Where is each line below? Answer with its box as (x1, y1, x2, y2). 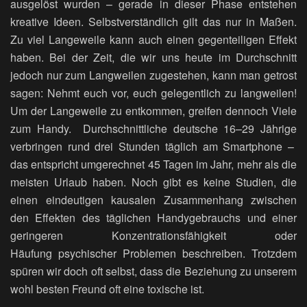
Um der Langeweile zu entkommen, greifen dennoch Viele (10, 103, 297, 119)
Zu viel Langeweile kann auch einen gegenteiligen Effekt (10, 32, 297, 48)
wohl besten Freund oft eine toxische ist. (10, 281, 204, 297)
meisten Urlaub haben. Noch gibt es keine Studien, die (10, 174, 297, 191)
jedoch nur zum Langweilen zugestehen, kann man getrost (10, 67, 297, 84)
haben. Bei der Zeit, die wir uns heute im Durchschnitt (10, 49, 297, 66)
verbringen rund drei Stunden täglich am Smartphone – (10, 138, 297, 155)
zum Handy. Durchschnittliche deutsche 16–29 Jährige (10, 121, 297, 137)
